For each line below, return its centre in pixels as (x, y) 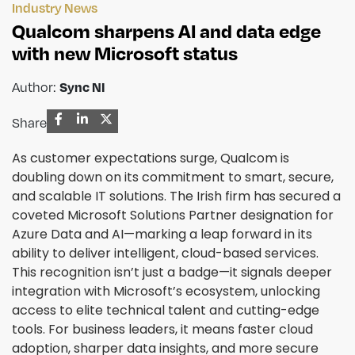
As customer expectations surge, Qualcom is (151, 158)
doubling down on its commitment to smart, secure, (173, 177)
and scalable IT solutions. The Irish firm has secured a (176, 197)
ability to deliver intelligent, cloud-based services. (165, 254)
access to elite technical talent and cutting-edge (166, 311)
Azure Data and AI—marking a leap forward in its (162, 235)
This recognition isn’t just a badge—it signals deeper (172, 273)
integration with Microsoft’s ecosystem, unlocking (166, 292)
